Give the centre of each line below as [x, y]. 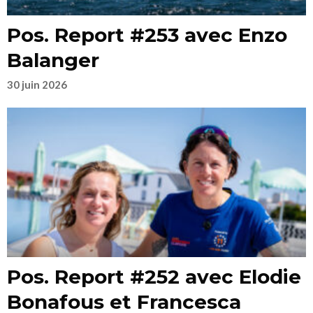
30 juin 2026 [37, 85]
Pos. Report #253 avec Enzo [147, 35]
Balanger [53, 60]
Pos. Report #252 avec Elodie [154, 277]
